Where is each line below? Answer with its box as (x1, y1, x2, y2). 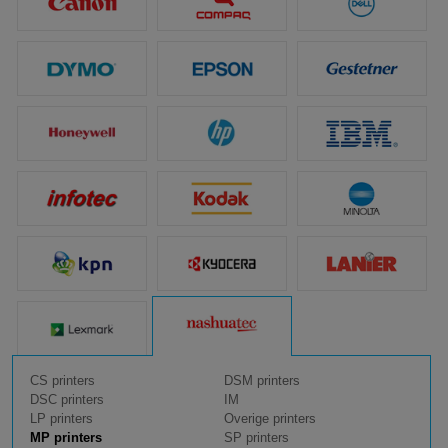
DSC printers (30, 392, 104, 408)
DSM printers (223, 373, 300, 389)
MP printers (30, 430, 102, 446)
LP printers (30, 411, 93, 427)
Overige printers (223, 411, 316, 427)
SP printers (223, 430, 289, 446)
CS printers (30, 373, 95, 389)
